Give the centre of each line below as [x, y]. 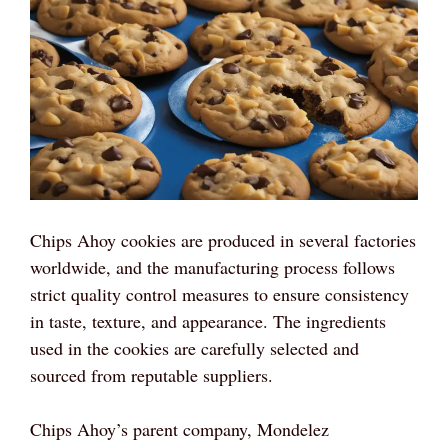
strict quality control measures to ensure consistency [219, 294]
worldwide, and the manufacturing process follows [212, 267]
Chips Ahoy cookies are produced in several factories [223, 240]
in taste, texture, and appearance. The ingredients [208, 321]
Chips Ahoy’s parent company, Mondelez [179, 429]
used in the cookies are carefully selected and [194, 348]
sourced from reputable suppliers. [151, 375]
